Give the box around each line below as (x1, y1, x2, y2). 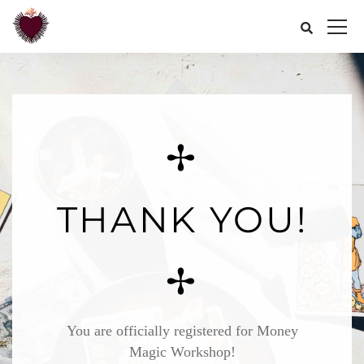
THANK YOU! (56, 197, 308, 241)
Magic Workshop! (128, 344, 236, 360)
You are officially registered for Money (66, 323, 298, 339)
